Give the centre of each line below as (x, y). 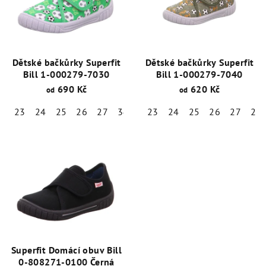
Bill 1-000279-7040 (199, 75)
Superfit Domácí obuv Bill (66, 250)
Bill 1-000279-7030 (66, 75)
